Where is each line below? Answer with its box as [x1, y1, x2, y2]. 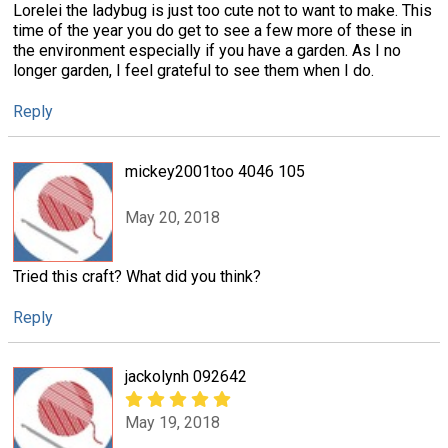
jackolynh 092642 [125, 366, 247, 386]
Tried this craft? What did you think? [13, 266, 261, 286]
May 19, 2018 [125, 413, 220, 433]
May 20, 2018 [125, 207, 220, 227]
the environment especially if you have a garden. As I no [13, 41, 401, 61]
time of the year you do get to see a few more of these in [13, 21, 412, 41]
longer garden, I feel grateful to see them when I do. [13, 61, 374, 81]
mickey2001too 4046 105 [125, 161, 305, 181]
